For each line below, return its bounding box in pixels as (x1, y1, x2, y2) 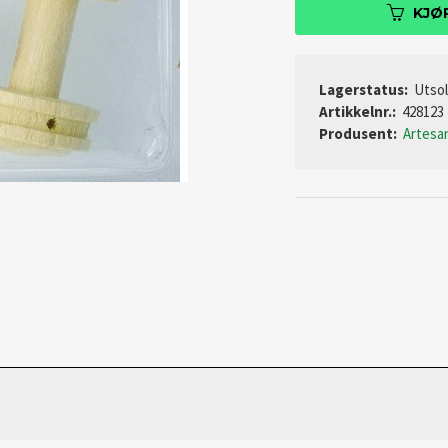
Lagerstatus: (319, 80, 408, 100)
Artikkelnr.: (319, 102, 396, 122)
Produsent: (319, 124, 397, 144)
